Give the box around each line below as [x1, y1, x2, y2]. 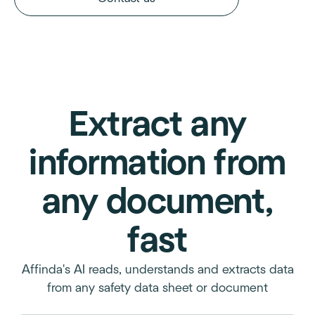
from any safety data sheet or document [47, 282, 268, 295]
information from [29, 146, 286, 181]
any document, [41, 185, 274, 220]
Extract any [68, 108, 247, 143]
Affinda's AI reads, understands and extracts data [21, 264, 294, 276]
